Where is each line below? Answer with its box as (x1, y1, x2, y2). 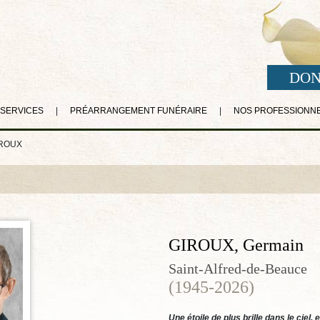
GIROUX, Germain (169, 236, 304, 254)
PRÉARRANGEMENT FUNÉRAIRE (69, 106, 207, 116)
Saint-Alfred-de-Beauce (169, 261, 307, 276)
